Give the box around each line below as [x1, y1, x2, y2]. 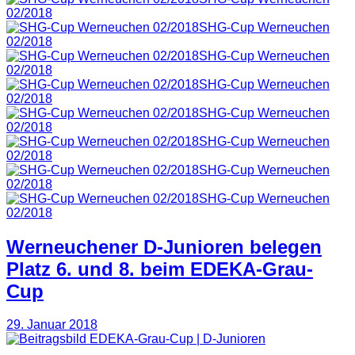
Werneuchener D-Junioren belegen [6, 235, 322, 258]
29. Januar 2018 [6, 318, 97, 332]
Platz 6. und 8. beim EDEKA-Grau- [6, 258, 313, 280]
